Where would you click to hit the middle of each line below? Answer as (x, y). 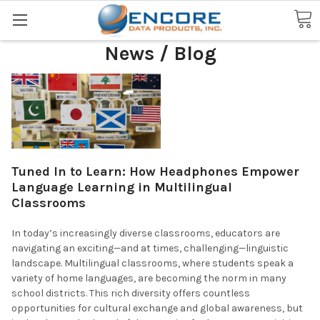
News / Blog (160, 53)
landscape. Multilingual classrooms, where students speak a (152, 263)
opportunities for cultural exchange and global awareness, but (157, 308)
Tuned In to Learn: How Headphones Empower (155, 171)
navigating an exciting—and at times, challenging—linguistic (150, 248)
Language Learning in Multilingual (122, 187)
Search (28, 15)
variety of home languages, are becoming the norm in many (149, 278)
